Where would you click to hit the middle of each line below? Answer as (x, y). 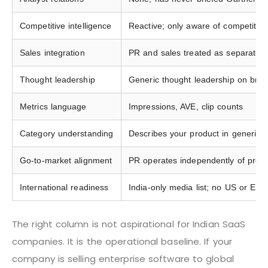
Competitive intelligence (66, 25)
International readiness (64, 187)
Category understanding (67, 133)
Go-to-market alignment (66, 160)
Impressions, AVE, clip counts (186, 106)
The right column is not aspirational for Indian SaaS (129, 224)
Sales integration (52, 52)
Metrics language (53, 106)
